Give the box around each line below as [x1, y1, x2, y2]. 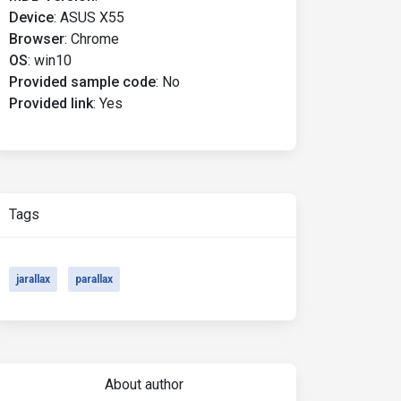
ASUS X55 [60, 9, 124, 26]
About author [104, 376, 183, 393]
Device [9, 9, 54, 26]
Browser [9, 30, 64, 47]
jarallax [16, 273, 50, 286]
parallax [75, 273, 113, 286]
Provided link [9, 95, 93, 112]
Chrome [71, 30, 119, 47]
